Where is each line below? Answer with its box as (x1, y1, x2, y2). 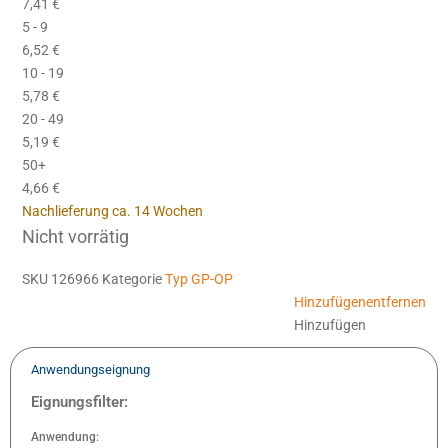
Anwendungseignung (31, 361, 150, 377)
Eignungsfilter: (31, 392, 128, 411)
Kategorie (102, 270, 163, 287)
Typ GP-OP (165, 270, 234, 287)
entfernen (365, 293, 426, 310)
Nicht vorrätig (22, 225, 130, 247)
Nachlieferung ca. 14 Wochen (22, 202, 204, 219)
